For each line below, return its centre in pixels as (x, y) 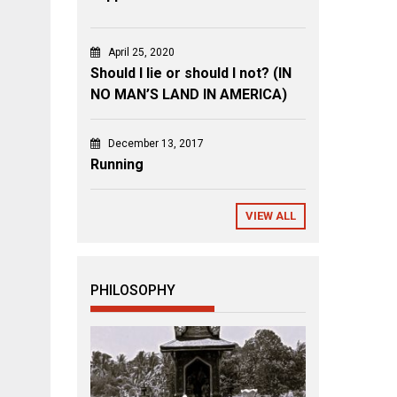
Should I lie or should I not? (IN (191, 74)
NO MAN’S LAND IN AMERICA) (189, 95)
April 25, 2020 (141, 53)
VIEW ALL (271, 216)
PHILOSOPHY (133, 291)
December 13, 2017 (156, 144)
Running (117, 165)
